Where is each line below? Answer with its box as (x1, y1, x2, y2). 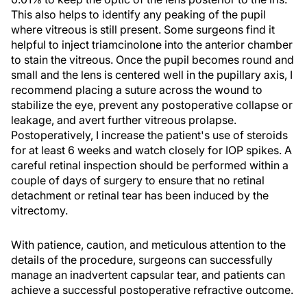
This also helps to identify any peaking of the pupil (11, 8, 266, 21)
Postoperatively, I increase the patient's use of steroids (11, 128, 288, 142)
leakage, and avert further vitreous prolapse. (11, 113, 236, 127)
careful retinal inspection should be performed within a (11, 158, 288, 172)
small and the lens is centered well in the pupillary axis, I (11, 68, 293, 82)
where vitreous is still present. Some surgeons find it (11, 23, 275, 36)
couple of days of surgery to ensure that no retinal (11, 173, 265, 187)
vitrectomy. (11, 204, 68, 217)
